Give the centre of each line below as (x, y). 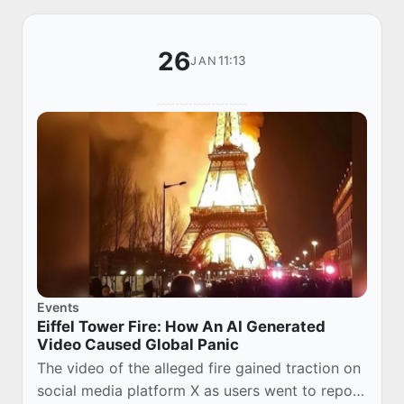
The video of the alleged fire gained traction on (199, 368)
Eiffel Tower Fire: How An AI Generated (181, 327)
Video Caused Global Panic (138, 345)
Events (58, 308)
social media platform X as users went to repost (201, 391)
